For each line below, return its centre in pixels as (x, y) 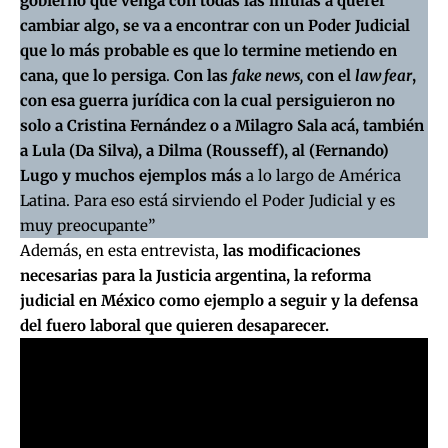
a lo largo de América (321, 176)
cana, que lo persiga (93, 76)
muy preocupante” (89, 226)
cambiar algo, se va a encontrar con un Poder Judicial (215, 26)
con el (329, 76)
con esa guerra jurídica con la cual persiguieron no (207, 101)
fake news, (267, 76)
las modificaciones (290, 251)
